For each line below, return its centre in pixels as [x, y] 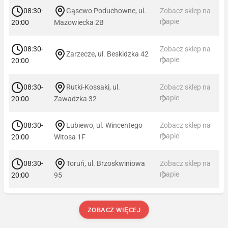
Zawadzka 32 [75, 98]
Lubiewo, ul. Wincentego [104, 125]
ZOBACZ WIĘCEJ [114, 210]
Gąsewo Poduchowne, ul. [106, 10]
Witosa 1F [70, 137]
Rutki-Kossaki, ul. [93, 87]
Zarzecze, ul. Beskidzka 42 [107, 54]
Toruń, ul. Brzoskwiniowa [106, 163]
